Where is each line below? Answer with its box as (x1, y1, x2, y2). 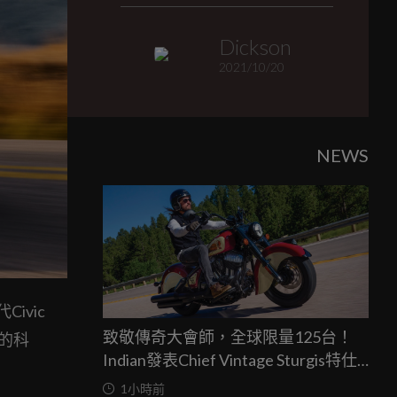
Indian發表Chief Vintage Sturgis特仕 (103, 350, 357, 370)
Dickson (218, 34, 292, 59)
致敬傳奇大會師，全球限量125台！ (103, 327, 353, 346)
